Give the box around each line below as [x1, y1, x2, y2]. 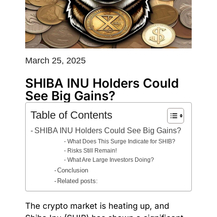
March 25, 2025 [25, 55, 86, 65]
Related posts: [57, 177, 98, 185]
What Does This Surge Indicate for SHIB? [67, 138, 175, 145]
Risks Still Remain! [67, 147, 117, 154]
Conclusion [57, 166, 89, 174]
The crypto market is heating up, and [25, 201, 169, 211]
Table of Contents [31, 108, 112, 121]
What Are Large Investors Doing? [67, 156, 154, 163]
